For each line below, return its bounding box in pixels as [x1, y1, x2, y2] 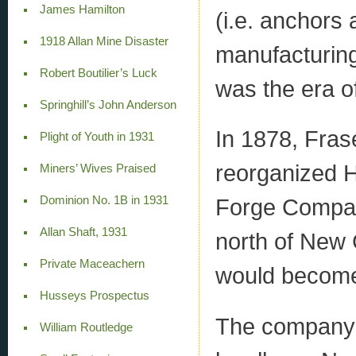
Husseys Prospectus [39, 288, 149, 302]
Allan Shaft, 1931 [39, 225, 127, 238]
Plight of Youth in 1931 [39, 130, 154, 143]
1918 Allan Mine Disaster [39, 34, 168, 48]
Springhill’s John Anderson [39, 98, 176, 111]
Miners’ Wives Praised [39, 161, 156, 175]
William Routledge [39, 320, 133, 334]
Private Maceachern [39, 257, 145, 270]
